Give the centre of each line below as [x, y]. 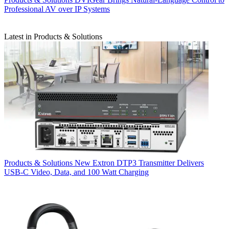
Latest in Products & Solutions [53, 37]
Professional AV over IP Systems [57, 9]
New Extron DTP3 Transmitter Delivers [139, 163]
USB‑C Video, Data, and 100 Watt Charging [76, 172]
